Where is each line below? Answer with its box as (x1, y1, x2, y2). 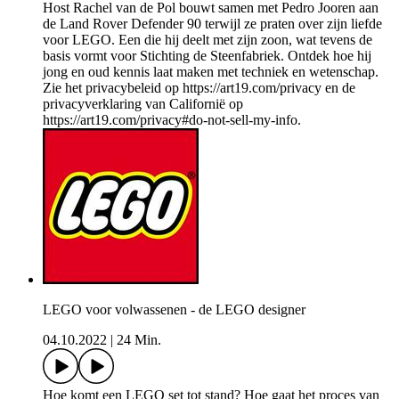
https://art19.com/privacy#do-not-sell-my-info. (43, 112, 301, 128)
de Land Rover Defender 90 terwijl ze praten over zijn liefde (43, 16, 382, 32)
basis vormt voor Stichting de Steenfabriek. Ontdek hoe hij (43, 48, 371, 64)
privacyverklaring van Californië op (43, 96, 243, 112)
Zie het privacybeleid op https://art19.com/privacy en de (43, 80, 355, 96)
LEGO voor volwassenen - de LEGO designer (43, 302, 305, 318)
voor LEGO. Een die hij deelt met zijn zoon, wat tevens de (43, 32, 372, 48)
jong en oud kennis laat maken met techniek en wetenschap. (43, 64, 379, 80)
